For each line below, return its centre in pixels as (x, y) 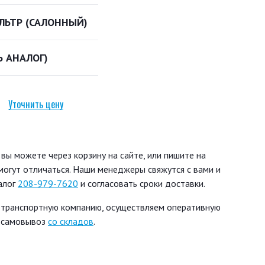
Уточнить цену (36, 104)
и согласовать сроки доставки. (142, 183)
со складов (71, 221)
